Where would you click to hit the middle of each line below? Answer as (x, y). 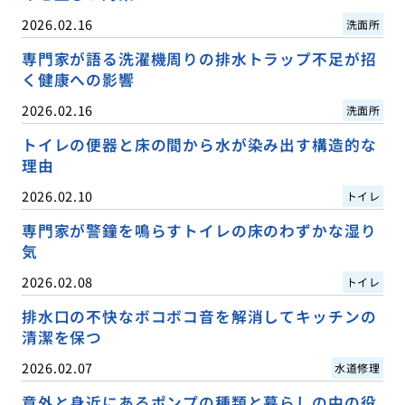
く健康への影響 (78, 79)
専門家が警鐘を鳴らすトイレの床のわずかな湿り (199, 231)
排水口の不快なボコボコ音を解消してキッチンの (199, 317)
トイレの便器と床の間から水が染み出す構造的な (199, 145)
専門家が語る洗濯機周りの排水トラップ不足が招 (199, 58)
